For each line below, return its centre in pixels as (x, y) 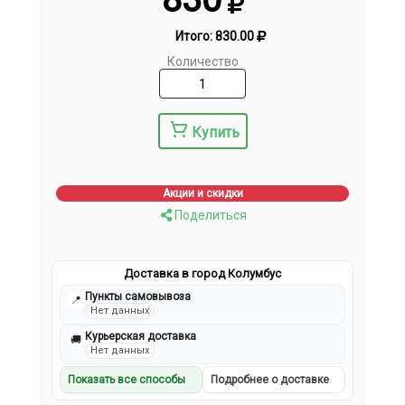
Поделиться (209, 216)
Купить (215, 133)
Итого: (195, 37)
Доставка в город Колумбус (202, 274)
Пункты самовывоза (138, 297)
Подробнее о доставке (270, 380)
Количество (202, 62)
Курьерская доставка (141, 337)
